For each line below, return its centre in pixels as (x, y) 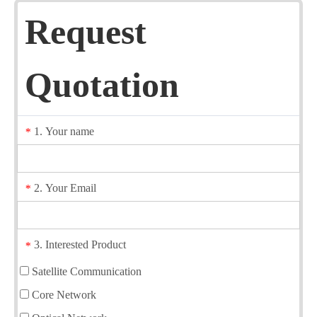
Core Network (63, 294)
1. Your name (64, 131)
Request (86, 31)
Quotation (102, 85)
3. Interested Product (80, 245)
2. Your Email (65, 188)
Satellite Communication (85, 271)
